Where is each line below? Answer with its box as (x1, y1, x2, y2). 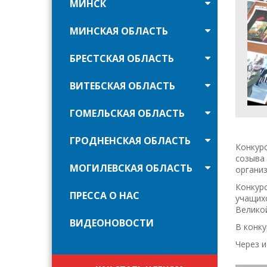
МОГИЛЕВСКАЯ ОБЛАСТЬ (70, 162, 193, 175)
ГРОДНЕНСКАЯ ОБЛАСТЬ (70, 134, 191, 147)
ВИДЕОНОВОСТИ (70, 216, 154, 229)
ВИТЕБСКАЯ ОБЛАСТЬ (70, 79, 175, 92)
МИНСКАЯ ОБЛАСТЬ (70, 24, 168, 38)
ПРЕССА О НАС (70, 189, 139, 202)
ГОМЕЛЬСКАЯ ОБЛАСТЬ (70, 107, 185, 120)
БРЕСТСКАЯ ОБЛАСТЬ (70, 52, 174, 65)
